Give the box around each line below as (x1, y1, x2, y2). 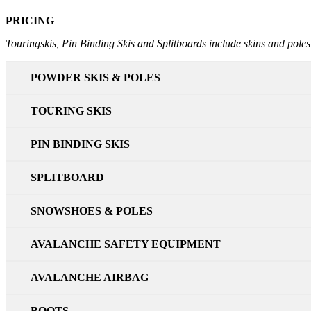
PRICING (6, 15, 54, 26)
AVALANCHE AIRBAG (31, 271, 149, 283)
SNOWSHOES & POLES (31, 205, 153, 217)
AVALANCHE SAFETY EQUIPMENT (31, 238, 221, 250)
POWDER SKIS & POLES (31, 72, 160, 83)
